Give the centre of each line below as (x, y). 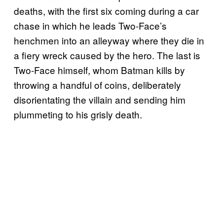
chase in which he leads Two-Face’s (90, 26)
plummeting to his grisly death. (78, 114)
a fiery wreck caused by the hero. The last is (107, 55)
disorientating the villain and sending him (100, 100)
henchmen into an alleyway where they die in (109, 40)
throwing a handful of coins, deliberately (97, 85)
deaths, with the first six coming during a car (106, 11)
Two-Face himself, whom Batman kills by (99, 70)
